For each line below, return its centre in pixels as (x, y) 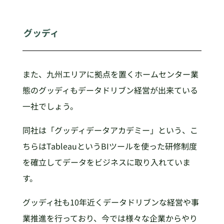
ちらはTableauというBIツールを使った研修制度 (109, 146)
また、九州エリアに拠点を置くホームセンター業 (110, 74)
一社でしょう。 (50, 106)
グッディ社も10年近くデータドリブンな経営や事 (110, 202)
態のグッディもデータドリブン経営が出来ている (110, 90)
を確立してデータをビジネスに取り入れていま (106, 162)
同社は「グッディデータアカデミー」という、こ (110, 130)
